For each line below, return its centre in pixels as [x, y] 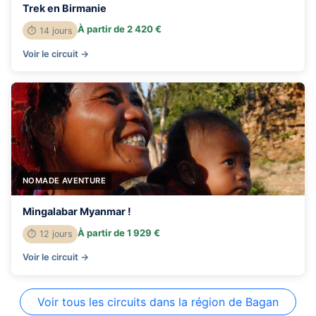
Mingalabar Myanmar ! [77, 212]
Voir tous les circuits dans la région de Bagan [158, 302]
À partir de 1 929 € [119, 233]
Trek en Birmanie [65, 8]
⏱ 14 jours [50, 30]
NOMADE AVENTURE [64, 180]
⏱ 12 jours [50, 234]
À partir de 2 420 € [120, 29]
